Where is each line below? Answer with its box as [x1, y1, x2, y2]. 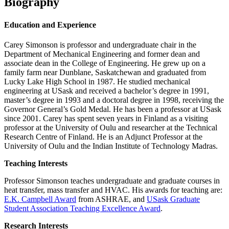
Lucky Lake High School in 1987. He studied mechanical [4, 77, 190, 86]
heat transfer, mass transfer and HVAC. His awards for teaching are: [4, 185, 222, 194]
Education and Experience [4, 20, 96, 29]
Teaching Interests [4, 158, 67, 168]
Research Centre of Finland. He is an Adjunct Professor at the [4, 132, 202, 141]
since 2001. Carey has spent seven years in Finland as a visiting [4, 113, 208, 123]
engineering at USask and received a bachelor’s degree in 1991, [4, 86, 209, 95]
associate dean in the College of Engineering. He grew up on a [4, 58, 205, 67]
